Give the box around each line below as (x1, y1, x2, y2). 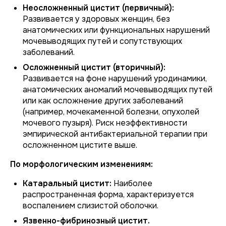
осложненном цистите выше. (23, 140, 137, 150)
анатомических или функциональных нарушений (23, 25, 210, 35)
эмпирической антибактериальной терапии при (23, 129, 207, 139)
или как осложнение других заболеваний (23, 95, 183, 106)
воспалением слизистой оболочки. (23, 200, 158, 211)
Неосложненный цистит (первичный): (23, 3, 174, 13)
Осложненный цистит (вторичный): (23, 62, 165, 73)
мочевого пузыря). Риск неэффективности (23, 118, 187, 128)
